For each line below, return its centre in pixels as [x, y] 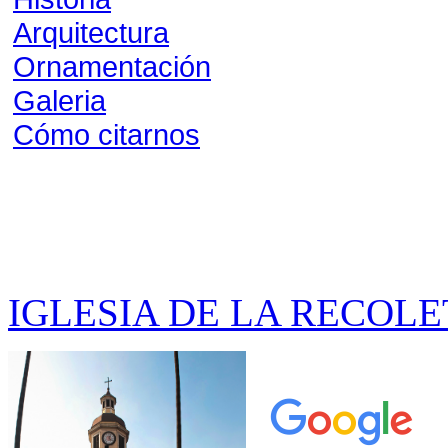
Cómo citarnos [106, 134]
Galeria [59, 100]
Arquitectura [91, 32]
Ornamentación [112, 66]
